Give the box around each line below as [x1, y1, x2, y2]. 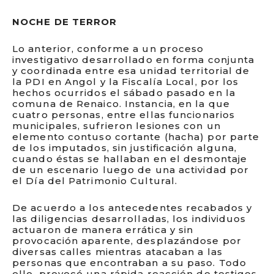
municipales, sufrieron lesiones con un [12, 120, 221, 131]
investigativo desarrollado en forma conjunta [12, 54, 255, 65]
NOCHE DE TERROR [12, 16, 117, 28]
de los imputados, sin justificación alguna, [12, 142, 237, 154]
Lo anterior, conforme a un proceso [12, 43, 204, 54]
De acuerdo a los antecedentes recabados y [12, 202, 253, 213]
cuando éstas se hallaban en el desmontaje [12, 153, 248, 165]
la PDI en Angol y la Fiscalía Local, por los [12, 76, 239, 87]
